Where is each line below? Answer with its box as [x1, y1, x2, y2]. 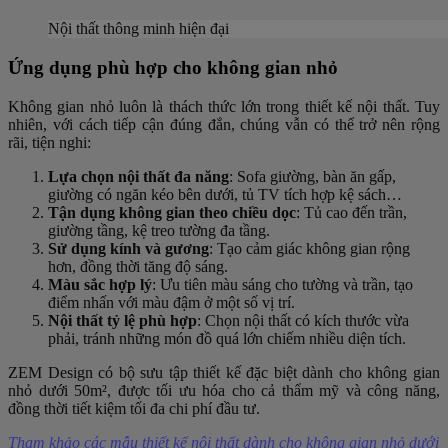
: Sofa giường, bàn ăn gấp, [229, 167, 396, 185]
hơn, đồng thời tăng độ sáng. [48, 257, 228, 275]
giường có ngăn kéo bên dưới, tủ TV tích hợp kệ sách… [48, 185, 402, 203]
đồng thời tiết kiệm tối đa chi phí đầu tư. [8, 399, 260, 417]
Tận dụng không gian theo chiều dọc [48, 203, 296, 221]
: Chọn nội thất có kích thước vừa [197, 311, 409, 329]
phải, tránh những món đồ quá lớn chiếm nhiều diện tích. [48, 329, 406, 347]
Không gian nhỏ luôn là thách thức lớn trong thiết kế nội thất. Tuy [8, 97, 440, 115]
